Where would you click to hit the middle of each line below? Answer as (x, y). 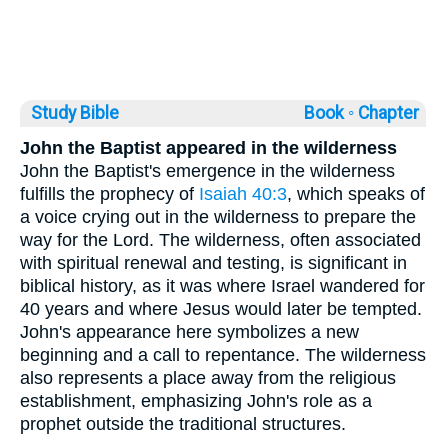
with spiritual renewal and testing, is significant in (213, 262)
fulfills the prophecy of (109, 193)
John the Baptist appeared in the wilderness (208, 147)
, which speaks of (356, 193)
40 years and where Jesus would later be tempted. (221, 308)
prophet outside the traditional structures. (183, 423)
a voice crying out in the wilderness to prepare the (218, 216)
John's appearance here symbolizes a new (189, 331)
